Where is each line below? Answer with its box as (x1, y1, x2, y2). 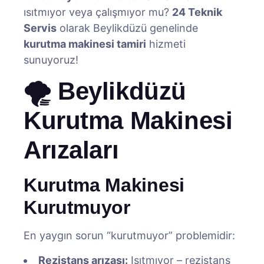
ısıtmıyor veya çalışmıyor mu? (24, 6, 172, 18)
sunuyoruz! (24, 54, 78, 66)
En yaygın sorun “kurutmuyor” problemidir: (24, 229, 235, 242)
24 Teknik (172, 6, 222, 18)
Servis (24, 22, 57, 34)
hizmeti (146, 38, 186, 50)
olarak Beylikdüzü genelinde (57, 22, 198, 34)
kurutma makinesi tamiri (24, 38, 146, 50)
